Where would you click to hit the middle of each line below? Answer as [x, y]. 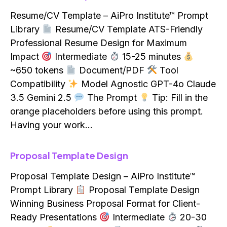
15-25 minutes [152, 57]
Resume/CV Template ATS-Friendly [127, 29]
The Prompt [112, 98]
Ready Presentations [55, 217]
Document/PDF [111, 70]
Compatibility [39, 84]
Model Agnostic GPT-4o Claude [147, 84]
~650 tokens [38, 70]
